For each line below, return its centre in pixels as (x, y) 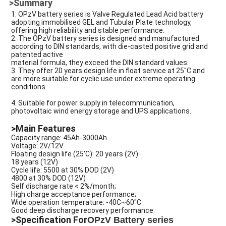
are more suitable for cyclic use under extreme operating (103, 79)
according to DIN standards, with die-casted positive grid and (109, 47)
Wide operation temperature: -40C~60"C (76, 203)
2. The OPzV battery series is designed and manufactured (105, 39)
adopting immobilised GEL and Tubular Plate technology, (101, 22)
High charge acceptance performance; (73, 194)
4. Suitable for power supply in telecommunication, (93, 103)
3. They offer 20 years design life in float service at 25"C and (108, 71)
